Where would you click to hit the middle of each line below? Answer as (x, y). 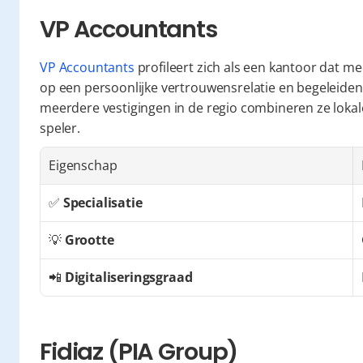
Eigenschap (83, 165)
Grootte (89, 240)
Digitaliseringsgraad (128, 277)
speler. (60, 128)
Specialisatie (102, 203)
